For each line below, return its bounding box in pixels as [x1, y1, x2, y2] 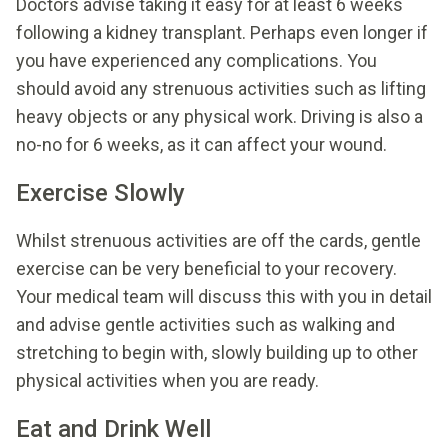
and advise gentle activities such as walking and [16, 313, 395, 335]
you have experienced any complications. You [16, 49, 377, 71]
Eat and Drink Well [16, 414, 211, 443]
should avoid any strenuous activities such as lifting [16, 77, 426, 99]
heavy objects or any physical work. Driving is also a [16, 105, 423, 127]
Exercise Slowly [16, 178, 185, 207]
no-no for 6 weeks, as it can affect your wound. [16, 133, 387, 155]
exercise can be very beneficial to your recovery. [16, 257, 397, 279]
